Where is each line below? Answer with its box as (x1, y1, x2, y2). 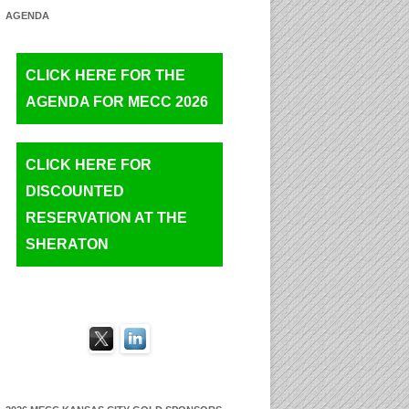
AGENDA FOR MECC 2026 (26, 94, 208, 110)
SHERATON (26, 236, 109, 252)
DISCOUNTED (26, 184, 124, 199)
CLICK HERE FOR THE (26, 68, 185, 83)
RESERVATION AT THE (26, 210, 187, 225)
